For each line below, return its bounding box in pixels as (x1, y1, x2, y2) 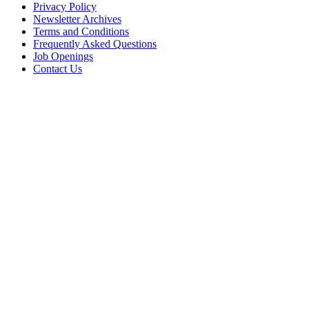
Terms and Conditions (33, 26, 129, 38)
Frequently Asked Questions (33, 38, 157, 50)
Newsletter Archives (33, 13, 121, 26)
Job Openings (33, 50, 93, 63)
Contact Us (33, 63, 82, 75)
